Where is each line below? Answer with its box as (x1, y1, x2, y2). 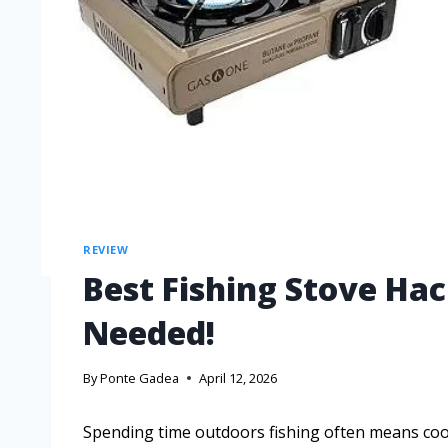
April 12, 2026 (199, 369, 278, 388)
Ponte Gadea (100, 369, 180, 388)
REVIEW (83, 241, 129, 257)
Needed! (83, 310, 215, 354)
